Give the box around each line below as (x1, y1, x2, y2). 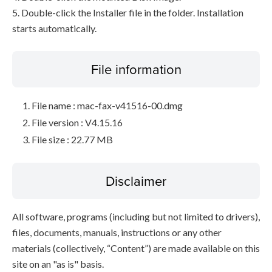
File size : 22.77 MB (32, 134, 113, 145)
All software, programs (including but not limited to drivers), (12, 211, 260, 222)
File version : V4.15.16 (32, 117, 123, 128)
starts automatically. (12, 22, 97, 34)
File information (90, 59, 182, 78)
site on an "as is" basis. (12, 258, 104, 270)
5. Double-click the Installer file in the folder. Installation (12, 7, 243, 18)
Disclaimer (106, 171, 166, 190)
